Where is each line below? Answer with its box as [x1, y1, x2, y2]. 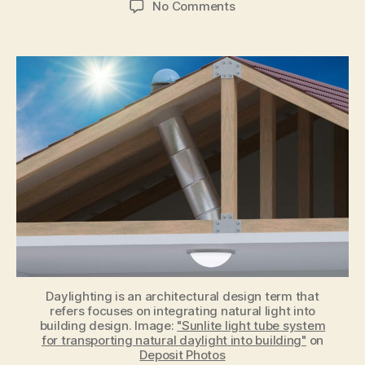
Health [234, 158, 273, 174]
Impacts [234, 122, 281, 139]
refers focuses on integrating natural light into [49, 303, 316, 319]
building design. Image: [39, 318, 178, 334]
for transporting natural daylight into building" [41, 332, 306, 349]
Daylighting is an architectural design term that [46, 288, 319, 305]
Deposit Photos [139, 347, 226, 363]
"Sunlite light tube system [177, 318, 326, 334]
